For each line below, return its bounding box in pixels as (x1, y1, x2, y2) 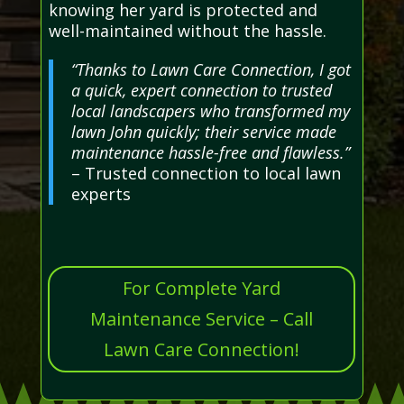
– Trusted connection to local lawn (70, 162, 341, 185)
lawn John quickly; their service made (70, 121, 336, 143)
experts (70, 183, 131, 206)
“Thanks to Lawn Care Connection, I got (70, 59, 351, 81)
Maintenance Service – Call (89, 307, 313, 332)
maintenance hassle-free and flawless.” (70, 142, 350, 164)
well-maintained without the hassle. (48, 20, 326, 42)
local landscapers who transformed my (70, 100, 350, 123)
